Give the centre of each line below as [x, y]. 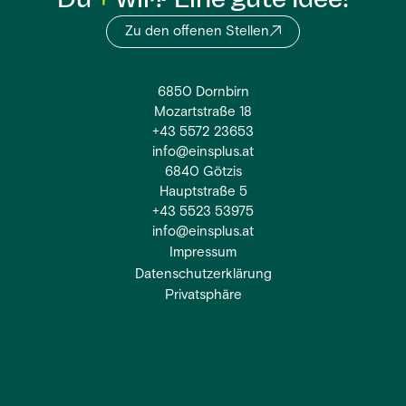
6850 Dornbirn [203, 93]
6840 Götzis [203, 173]
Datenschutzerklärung [203, 275]
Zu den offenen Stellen [197, 33]
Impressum [203, 253]
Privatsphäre [203, 296]
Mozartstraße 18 [203, 113]
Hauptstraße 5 [203, 193]
